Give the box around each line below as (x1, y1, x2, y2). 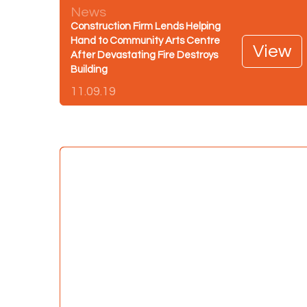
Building (71, 64, 108, 75)
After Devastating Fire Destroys (71, 49, 218, 60)
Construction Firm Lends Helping (71, 21, 221, 32)
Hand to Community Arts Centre (71, 35, 220, 46)
